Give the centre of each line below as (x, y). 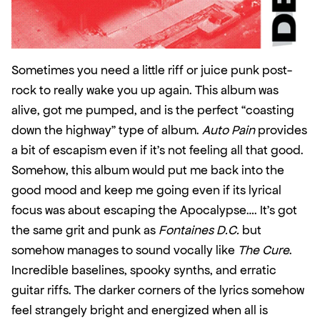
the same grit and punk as (85, 230)
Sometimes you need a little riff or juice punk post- (152, 70)
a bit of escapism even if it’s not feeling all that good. (157, 150)
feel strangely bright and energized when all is (140, 310)
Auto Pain (229, 130)
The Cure (264, 250)
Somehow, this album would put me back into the (148, 170)
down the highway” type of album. (107, 130)
